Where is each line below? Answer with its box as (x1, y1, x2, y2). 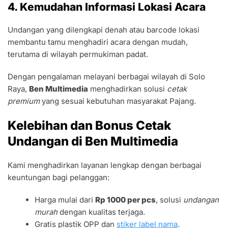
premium (8, 96, 40, 106)
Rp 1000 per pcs (95, 194, 156, 205)
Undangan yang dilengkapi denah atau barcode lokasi (8, 24, 199, 35)
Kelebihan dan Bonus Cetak (8, 118, 171, 133)
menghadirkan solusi (88, 83, 167, 94)
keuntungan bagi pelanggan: (8, 172, 109, 182)
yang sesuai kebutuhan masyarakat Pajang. (40, 96, 196, 106)
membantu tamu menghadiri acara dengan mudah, (8, 37, 188, 47)
